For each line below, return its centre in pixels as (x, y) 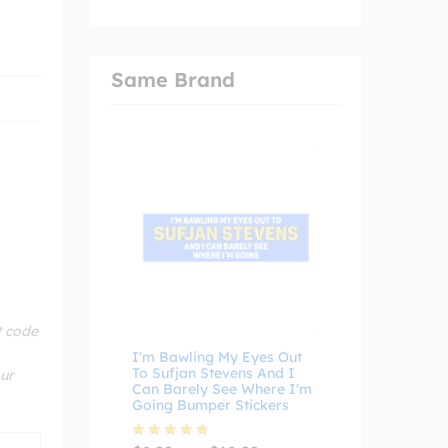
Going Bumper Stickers (210, 405)
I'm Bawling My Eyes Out (217, 357)
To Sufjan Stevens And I (213, 373)
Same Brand (173, 79)
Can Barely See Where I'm (222, 389)
